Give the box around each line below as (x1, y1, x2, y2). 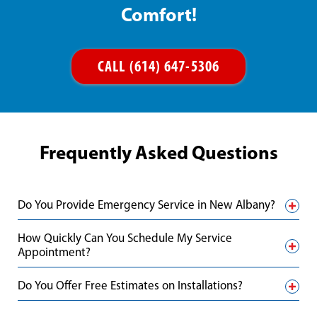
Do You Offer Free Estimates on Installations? (18, 280, 243, 293)
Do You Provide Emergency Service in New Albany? (18, 200, 275, 212)
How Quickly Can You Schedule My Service (18, 233, 232, 246)
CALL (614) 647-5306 (98, 59, 219, 76)
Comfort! (120, 7, 197, 27)
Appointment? (18, 247, 91, 260)
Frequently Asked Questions (39, 145, 278, 165)
